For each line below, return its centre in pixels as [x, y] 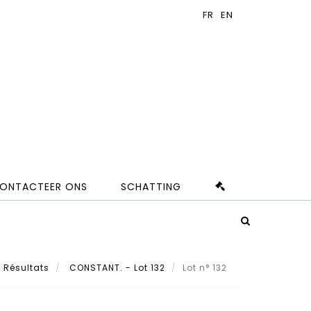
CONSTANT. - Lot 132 [116, 267]
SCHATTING [151, 187]
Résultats [26, 267]
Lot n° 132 [206, 267]
